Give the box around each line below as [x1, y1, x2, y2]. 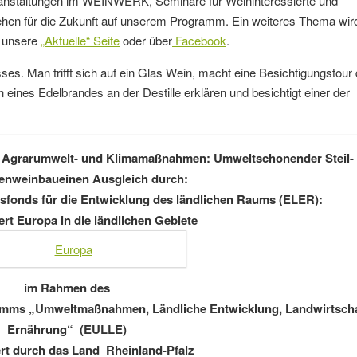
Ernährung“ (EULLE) [7, 320, 127, 339]
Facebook [172, 32, 226, 49]
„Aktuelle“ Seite [41, 32, 120, 49]
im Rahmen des [24, 279, 110, 297]
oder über [120, 32, 172, 49]
